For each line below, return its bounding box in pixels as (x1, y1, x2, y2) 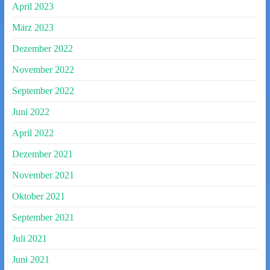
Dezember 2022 (11, 43, 73, 54)
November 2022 (11, 64, 74, 75)
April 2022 (11, 128, 54, 138)
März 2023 (11, 22, 54, 33)
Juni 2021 (11, 254, 49, 265)
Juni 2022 (11, 107, 49, 117)
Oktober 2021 (11, 191, 65, 201)
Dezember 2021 (11, 149, 73, 159)
